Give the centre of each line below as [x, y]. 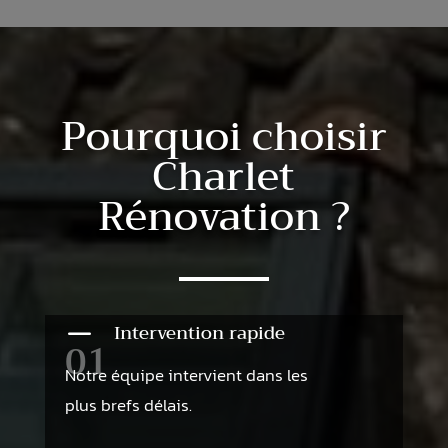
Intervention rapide [199, 332]
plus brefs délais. [128, 404]
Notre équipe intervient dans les [186, 374]
